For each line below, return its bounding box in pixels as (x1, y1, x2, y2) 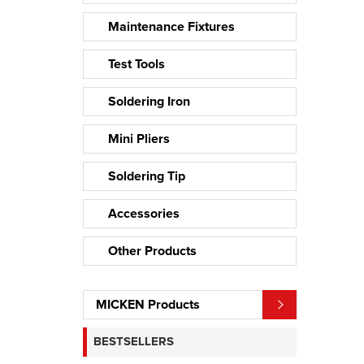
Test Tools (108, 57, 165, 71)
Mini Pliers (108, 132, 170, 145)
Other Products (108, 244, 197, 258)
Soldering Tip (108, 169, 185, 183)
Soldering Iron (108, 94, 190, 108)
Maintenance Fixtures (108, 19, 235, 33)
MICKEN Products (96, 297, 200, 311)
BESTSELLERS (93, 335, 174, 348)
